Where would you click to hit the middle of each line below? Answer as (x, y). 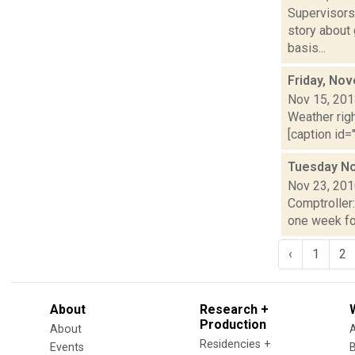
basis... (307, 48)
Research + (234, 309)
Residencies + (235, 344)
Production (233, 324)
